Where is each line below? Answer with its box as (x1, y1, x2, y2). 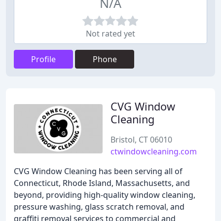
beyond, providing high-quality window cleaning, (14, 189, 195, 200)
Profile (31, 54, 56, 65)
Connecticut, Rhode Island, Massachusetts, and (14, 178, 190, 188)
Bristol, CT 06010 (110, 134, 172, 145)
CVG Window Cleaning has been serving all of (14, 166, 183, 177)
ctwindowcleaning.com (110, 146, 197, 157)
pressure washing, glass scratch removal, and (14, 201, 184, 212)
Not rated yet (86, 28, 135, 39)
